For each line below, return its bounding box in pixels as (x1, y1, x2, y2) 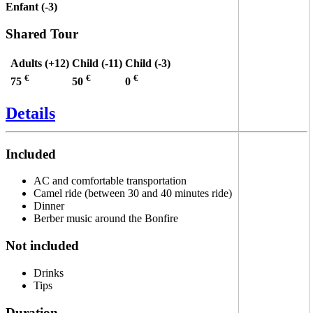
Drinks (34, 266, 64, 279)
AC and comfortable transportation (34, 175, 187, 187)
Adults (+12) (10, 57, 69, 69)
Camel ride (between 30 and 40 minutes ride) (34, 187, 232, 200)
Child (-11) (72, 57, 122, 69)
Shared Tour (6, 27, 78, 42)
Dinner (34, 200, 64, 212)
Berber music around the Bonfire (34, 212, 178, 225)
